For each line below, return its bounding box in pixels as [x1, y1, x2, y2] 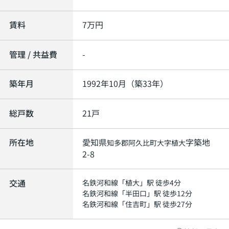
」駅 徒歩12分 [147, 188, 193, 198]
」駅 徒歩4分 [140, 177, 181, 188]
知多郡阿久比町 [107, 138, 157, 148]
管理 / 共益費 [9, 48, 57, 60]
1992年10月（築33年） [82, 78, 169, 89]
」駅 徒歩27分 [147, 198, 193, 209]
